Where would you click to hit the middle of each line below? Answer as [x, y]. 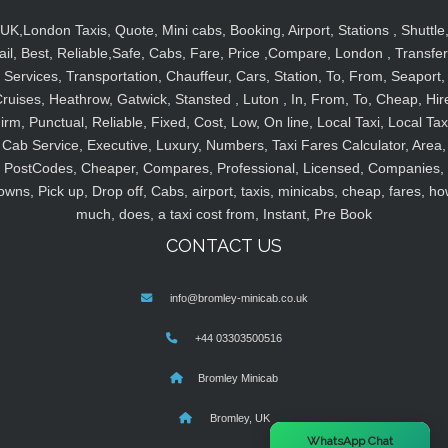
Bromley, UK [238, 418]
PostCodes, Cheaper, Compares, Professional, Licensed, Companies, [224, 168]
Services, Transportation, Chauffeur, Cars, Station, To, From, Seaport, [224, 76]
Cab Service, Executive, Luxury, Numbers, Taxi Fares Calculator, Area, [224, 145]
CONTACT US [224, 246]
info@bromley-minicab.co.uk [238, 298]
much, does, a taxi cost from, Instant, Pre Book [224, 214]
